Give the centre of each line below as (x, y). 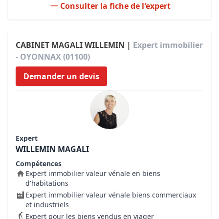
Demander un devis (61, 76)
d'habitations (47, 183)
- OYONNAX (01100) (53, 57)
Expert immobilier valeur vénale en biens (93, 173)
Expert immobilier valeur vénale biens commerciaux (111, 195)
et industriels (47, 205)
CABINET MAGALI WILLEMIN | (74, 45)
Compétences (39, 164)
